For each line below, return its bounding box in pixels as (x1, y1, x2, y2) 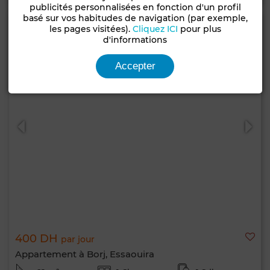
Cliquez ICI (132, 24, 178, 34)
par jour (61, 234, 95, 245)
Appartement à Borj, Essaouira (15, 248, 154, 260)
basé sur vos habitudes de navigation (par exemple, (22, 13, 248, 24)
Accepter (115, 60, 155, 72)
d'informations (103, 34, 168, 45)
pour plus (177, 24, 221, 34)
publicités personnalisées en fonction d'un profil (29, 2, 241, 13)
